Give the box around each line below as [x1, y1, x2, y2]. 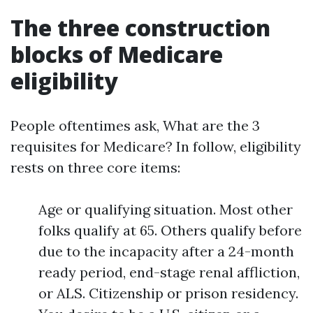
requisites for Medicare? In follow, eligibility [10, 138, 301, 155]
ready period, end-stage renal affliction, [38, 263, 300, 281]
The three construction [10, 13, 270, 43]
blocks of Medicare [10, 39, 223, 69]
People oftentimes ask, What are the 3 [10, 117, 260, 134]
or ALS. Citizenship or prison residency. [38, 284, 298, 302]
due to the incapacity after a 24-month [38, 242, 294, 260]
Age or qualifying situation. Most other [38, 201, 293, 218]
